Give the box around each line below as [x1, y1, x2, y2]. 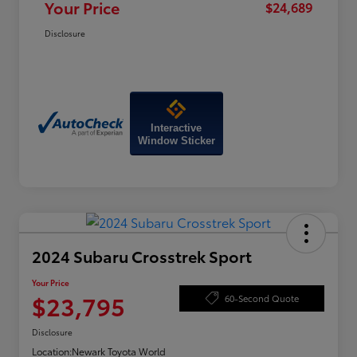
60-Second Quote [224, 291, 299, 304]
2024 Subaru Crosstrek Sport [32, 245, 252, 268]
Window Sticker [137, 135, 215, 147]
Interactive [151, 122, 202, 135]
